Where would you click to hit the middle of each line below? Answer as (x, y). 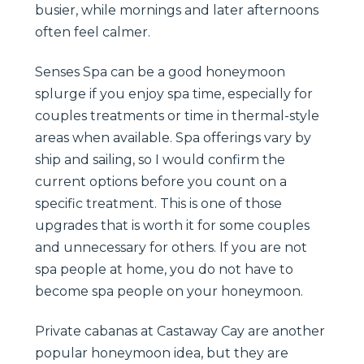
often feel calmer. (93, 32)
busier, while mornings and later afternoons (177, 10)
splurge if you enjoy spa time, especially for (174, 93)
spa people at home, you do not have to (164, 269)
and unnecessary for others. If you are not (171, 247)
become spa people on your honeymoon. (169, 291)
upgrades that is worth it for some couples (172, 225)
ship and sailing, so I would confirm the (160, 159)
